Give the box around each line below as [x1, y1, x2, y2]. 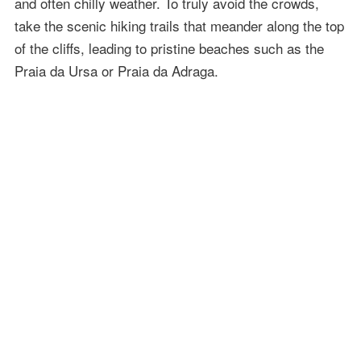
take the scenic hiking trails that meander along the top [14, 15, 344, 35]
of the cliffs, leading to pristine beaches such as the [14, 38, 324, 58]
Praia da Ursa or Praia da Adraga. [14, 60, 218, 81]
